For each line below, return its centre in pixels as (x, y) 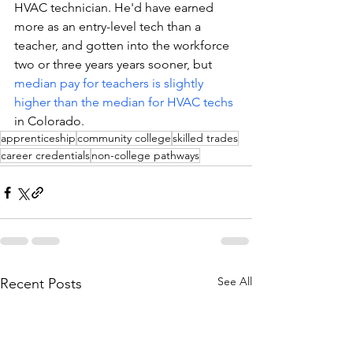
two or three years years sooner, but (115, 64)
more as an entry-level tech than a (109, 26)
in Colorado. (51, 121)
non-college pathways (145, 155)
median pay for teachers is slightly (110, 83)
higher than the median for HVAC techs (124, 102)
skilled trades (205, 138)
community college (124, 138)
